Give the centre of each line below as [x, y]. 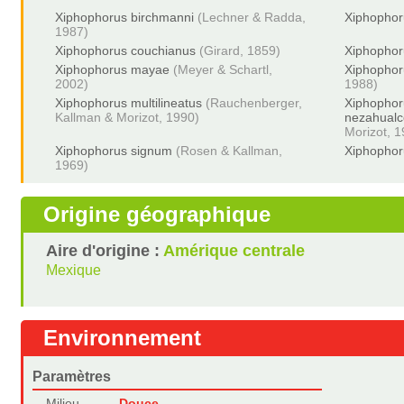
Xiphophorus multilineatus [129, 103]
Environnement [123, 338]
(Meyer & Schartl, [223, 69]
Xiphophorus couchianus [126, 50]
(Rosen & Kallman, [230, 151]
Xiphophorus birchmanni [125, 17]
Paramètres [72, 376]
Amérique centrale [234, 251]
